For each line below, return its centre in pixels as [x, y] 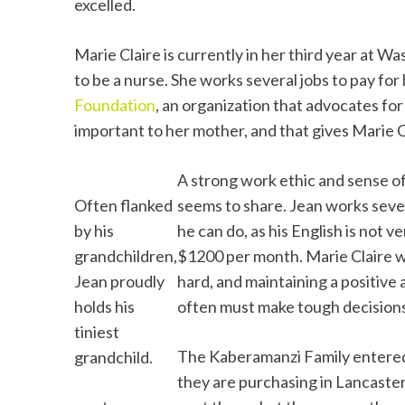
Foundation [115, 104]
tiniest [97, 331]
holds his [104, 306]
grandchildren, [126, 255]
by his [94, 230]
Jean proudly [119, 281]
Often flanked [123, 205]
